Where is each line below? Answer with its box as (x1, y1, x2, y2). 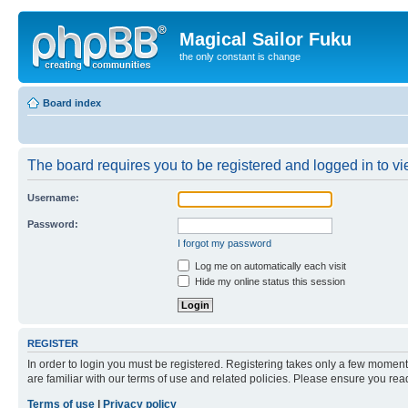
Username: (27, 191, 79, 203)
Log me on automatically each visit (192, 260, 346, 271)
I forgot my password (178, 237, 271, 249)
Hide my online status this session (192, 275, 345, 287)
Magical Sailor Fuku (179, 29, 352, 49)
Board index (43, 97, 101, 108)
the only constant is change (179, 51, 301, 62)
